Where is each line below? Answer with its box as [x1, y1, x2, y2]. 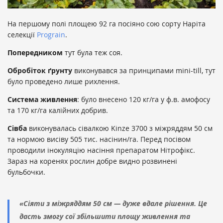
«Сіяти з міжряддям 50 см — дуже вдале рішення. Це [19, 198, 207, 208]
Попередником [7, 47, 63, 57]
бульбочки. [7, 167, 45, 177]
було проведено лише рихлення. [7, 76, 120, 86]
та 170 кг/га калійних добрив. [7, 105, 108, 115]
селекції [7, 29, 37, 39]
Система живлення [7, 94, 77, 104]
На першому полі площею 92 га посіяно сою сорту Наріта [7, 18, 206, 28]
